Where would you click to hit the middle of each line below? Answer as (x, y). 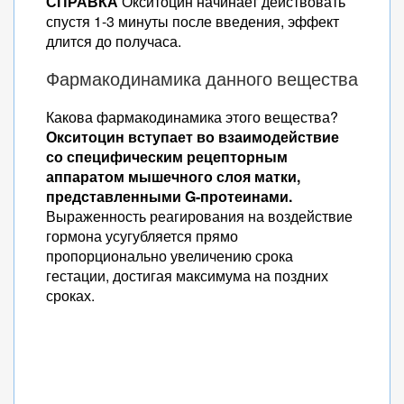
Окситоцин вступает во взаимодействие (193, 137)
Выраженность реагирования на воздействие (199, 216)
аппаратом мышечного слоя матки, (173, 176)
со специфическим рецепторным (167, 156)
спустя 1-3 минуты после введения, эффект (193, 21)
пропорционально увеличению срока (170, 256)
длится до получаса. (114, 41)
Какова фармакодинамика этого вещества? (192, 117)
